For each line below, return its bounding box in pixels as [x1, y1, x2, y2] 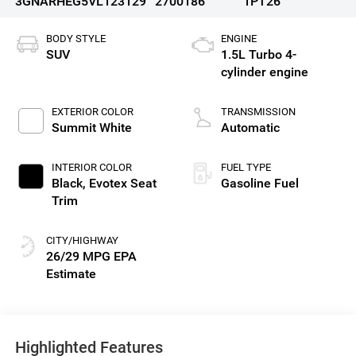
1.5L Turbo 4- [221, 47, 296, 63]
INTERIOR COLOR [51, 161, 132, 174]
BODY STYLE [45, 33, 106, 45]
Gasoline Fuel [221, 176, 299, 192]
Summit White [51, 120, 132, 136]
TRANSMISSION [221, 106, 296, 118]
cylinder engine [221, 64, 308, 80]
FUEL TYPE [221, 161, 271, 174]
